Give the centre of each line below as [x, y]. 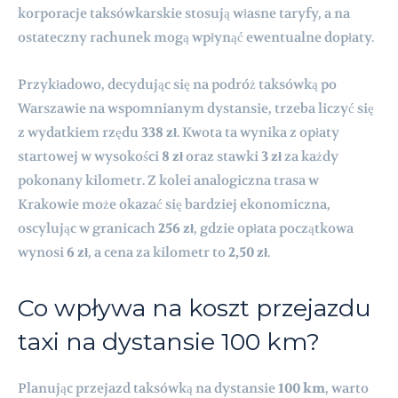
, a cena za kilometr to [158, 252]
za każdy [310, 156]
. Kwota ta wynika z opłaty [258, 132]
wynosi [42, 252]
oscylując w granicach [88, 228]
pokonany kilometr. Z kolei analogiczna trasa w [168, 180]
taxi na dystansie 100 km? [169, 341]
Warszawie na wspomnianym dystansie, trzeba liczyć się [196, 108]
